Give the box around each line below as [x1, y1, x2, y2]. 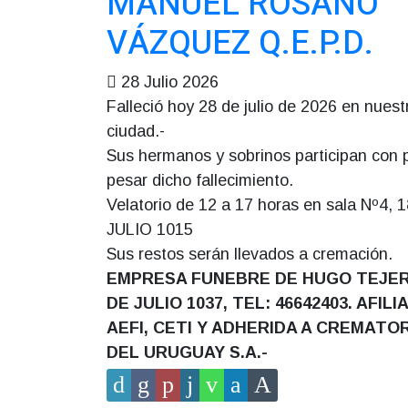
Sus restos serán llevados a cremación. [107, 245, 393, 263]
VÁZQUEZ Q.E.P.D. [107, 19, 373, 67]
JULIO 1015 [107, 220, 193, 239]
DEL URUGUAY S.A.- [107, 343, 268, 362]
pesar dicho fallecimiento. [107, 171, 293, 189]
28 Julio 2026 [121, 73, 219, 91]
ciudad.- [107, 122, 165, 140]
